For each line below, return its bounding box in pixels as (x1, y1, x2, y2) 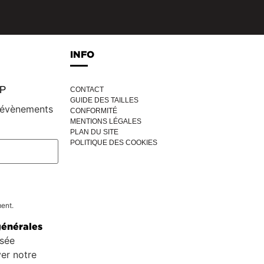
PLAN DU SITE (70, 128, 118, 137)
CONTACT (70, 85, 104, 94)
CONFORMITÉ (70, 107, 117, 115)
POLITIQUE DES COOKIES (70, 138, 157, 147)
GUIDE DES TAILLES (70, 96, 138, 105)
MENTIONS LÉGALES (70, 117, 141, 126)
